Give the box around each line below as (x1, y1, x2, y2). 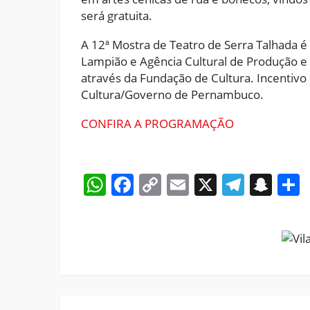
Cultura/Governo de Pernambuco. (81, 86, 264, 102)
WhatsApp (106, 169, 212, 199)
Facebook (134, 169, 232, 199)
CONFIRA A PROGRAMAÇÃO (81, 115, 234, 131)
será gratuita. (81, 7, 152, 24)
